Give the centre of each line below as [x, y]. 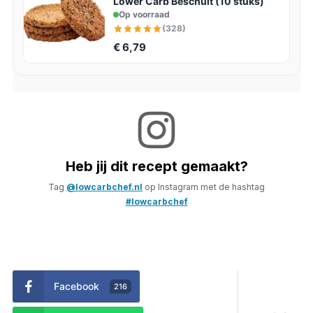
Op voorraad [144, 14]
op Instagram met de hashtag [204, 187]
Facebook [76, 286]
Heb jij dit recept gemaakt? [156, 166]
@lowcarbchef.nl [104, 187]
